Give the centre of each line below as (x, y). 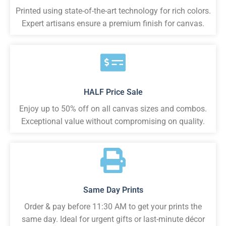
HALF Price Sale (113, 92)
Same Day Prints (113, 190)
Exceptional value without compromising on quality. (113, 122)
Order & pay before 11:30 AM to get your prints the (113, 207)
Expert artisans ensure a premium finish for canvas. (113, 24)
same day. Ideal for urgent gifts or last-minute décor (113, 219)
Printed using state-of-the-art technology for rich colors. (113, 11)
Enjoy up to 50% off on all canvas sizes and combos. (113, 109)
